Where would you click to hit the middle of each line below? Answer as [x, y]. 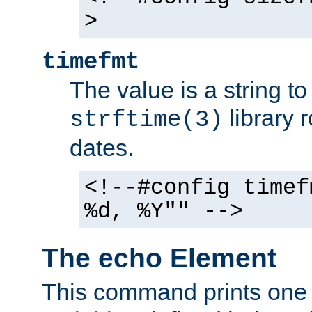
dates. [102, 148]
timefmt [91, 62]
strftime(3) [146, 120]
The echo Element [159, 258]
